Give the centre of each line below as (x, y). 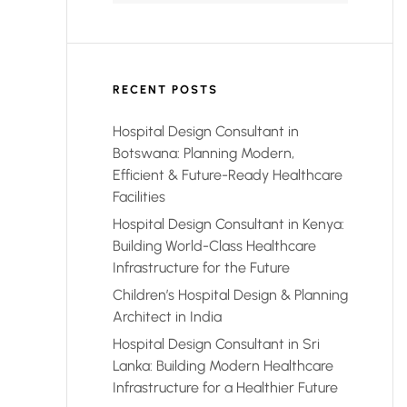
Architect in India (167, 317)
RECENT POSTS (165, 89)
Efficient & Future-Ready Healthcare (228, 175)
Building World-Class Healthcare (214, 246)
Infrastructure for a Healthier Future (225, 388)
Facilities (139, 197)
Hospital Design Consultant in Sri (216, 344)
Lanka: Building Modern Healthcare (223, 366)
